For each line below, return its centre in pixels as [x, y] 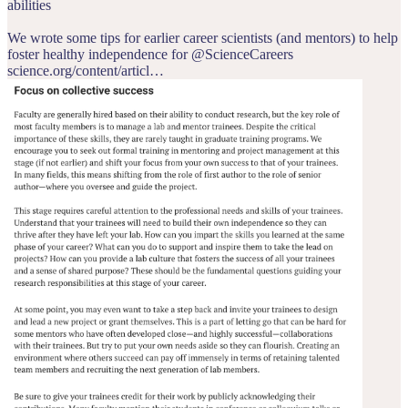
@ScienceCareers [242, 55]
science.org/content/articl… [86, 71]
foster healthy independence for [99, 55]
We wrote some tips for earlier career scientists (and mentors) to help [203, 38]
